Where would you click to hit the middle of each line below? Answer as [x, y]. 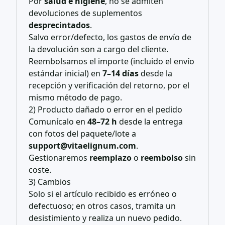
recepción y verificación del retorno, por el [109, 85]
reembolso [162, 158]
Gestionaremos [59, 158]
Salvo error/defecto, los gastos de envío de [110, 37]
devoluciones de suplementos [85, 13]
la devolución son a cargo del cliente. [98, 49]
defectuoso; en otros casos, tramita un [102, 206]
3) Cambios [50, 182]
